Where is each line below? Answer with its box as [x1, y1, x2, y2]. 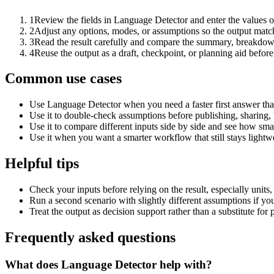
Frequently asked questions [5, 229, 176, 246]
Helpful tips [5, 155, 79, 172]
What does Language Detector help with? [5, 257, 212, 271]
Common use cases [5, 70, 122, 87]
